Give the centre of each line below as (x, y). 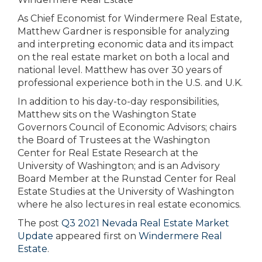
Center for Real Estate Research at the (108, 153)
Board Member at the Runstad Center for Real (127, 179)
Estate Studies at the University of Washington (126, 192)
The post (39, 223)
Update (35, 236)
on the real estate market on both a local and (124, 57)
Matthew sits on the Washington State (107, 114)
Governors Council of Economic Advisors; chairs (127, 127)
